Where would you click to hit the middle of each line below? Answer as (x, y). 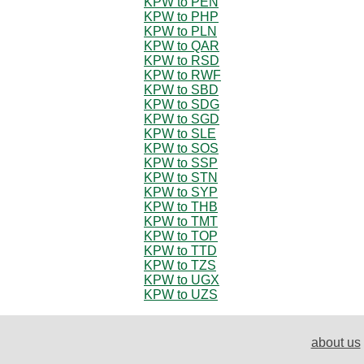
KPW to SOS (181, 148)
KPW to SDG (182, 104)
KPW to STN (181, 177)
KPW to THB (181, 206)
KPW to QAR (182, 45)
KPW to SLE (180, 133)
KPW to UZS (181, 294)
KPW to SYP (181, 192)
